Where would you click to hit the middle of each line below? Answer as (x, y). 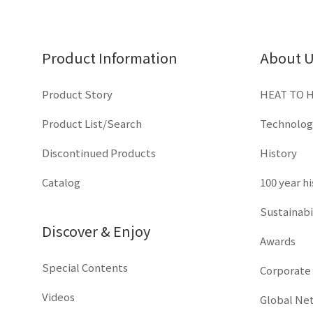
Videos (58, 296)
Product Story (77, 94)
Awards (278, 240)
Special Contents (85, 267)
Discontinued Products (99, 152)
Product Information (110, 57)
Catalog (61, 182)
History (278, 152)
